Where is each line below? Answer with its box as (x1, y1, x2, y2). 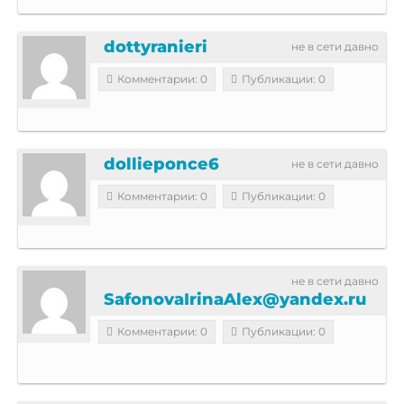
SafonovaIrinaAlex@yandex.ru (104, 289, 366, 309)
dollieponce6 (104, 153, 219, 174)
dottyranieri (104, 36, 207, 57)
